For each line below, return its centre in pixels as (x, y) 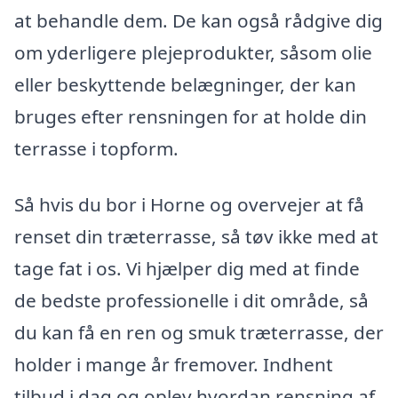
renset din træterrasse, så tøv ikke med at (196, 237)
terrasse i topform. (96, 148)
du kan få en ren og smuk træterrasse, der (199, 333)
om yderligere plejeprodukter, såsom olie (193, 52)
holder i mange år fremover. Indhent (174, 365)
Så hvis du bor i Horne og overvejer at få (189, 205)
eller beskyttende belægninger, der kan (185, 84)
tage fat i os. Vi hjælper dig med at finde (187, 269)
